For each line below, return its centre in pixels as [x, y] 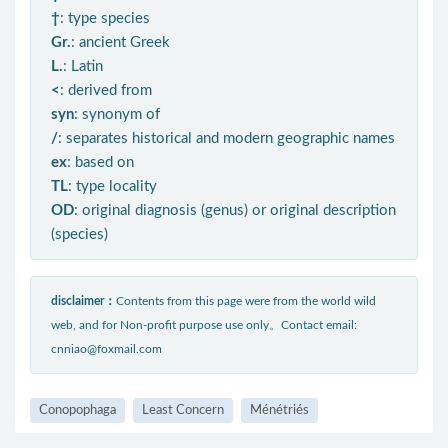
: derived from [106, 90]
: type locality [112, 186]
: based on [100, 162]
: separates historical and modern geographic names [226, 138]
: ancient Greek [120, 42]
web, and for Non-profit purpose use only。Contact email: [204, 324]
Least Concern [183, 410]
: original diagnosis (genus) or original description [235, 210]
